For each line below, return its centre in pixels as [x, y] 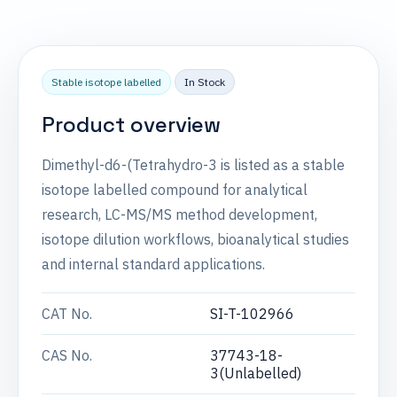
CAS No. [67, 355]
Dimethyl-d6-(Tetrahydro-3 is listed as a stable [193, 165]
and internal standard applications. [153, 264]
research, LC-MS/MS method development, [179, 214]
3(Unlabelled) [256, 373]
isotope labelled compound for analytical [175, 190]
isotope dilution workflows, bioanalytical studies [195, 239]
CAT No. [67, 314]
